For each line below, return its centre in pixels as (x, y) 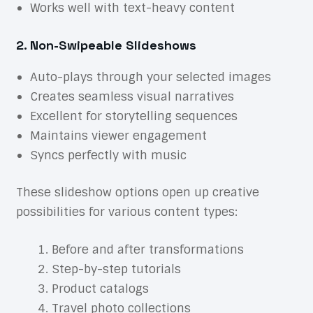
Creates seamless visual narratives (132, 96)
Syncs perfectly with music (108, 155)
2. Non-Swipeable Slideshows (106, 45)
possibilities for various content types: (126, 212)
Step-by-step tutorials (116, 269)
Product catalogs (100, 289)
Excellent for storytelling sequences (133, 116)
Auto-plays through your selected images (150, 77)
